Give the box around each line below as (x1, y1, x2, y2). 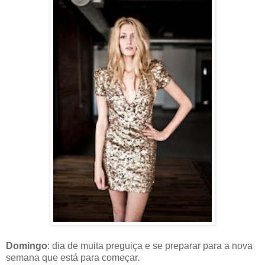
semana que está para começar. (6, 253, 140, 263)
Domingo (6, 241, 47, 251)
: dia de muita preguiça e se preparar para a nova (47, 241, 253, 251)
